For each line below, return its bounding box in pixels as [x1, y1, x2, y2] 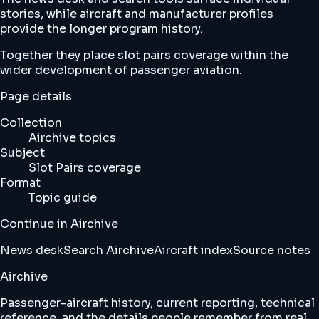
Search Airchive [63, 243, 154, 258]
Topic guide [28, 190, 97, 206]
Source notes [233, 243, 310, 258]
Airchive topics [28, 130, 116, 146]
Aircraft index [154, 243, 233, 258]
